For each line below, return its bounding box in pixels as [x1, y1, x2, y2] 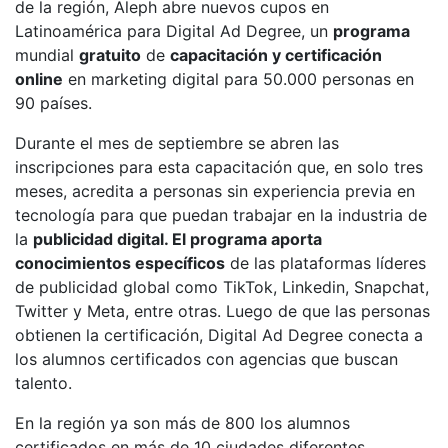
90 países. [15, 93, 92, 113]
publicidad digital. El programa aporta [33, 229, 322, 249]
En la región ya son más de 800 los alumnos [15, 413, 350, 433]
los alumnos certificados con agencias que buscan [15, 349, 398, 369]
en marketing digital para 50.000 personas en [63, 69, 414, 89]
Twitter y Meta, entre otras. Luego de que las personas [15, 301, 430, 321]
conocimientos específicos [15, 253, 225, 273]
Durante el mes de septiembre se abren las [15, 133, 339, 153]
